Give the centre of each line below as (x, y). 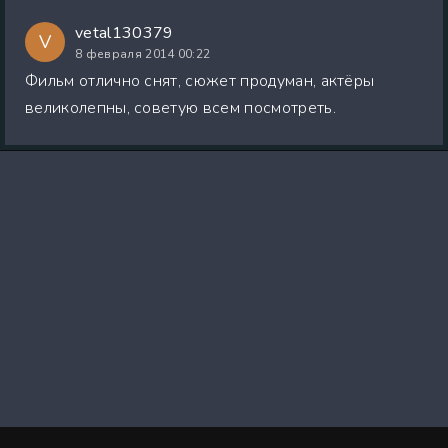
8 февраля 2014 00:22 (143, 53)
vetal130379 (124, 32)
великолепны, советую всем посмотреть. (180, 107)
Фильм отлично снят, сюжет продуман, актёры (200, 80)
